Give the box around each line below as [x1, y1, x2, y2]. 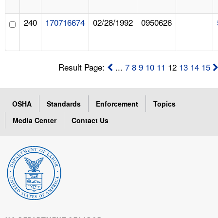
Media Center [13, 115, 56, 125]
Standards [47, 98, 81, 109]
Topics [153, 98, 176, 109]
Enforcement [96, 98, 138, 109]
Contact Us [72, 115, 109, 125]
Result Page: [58, 60, 108, 73]
